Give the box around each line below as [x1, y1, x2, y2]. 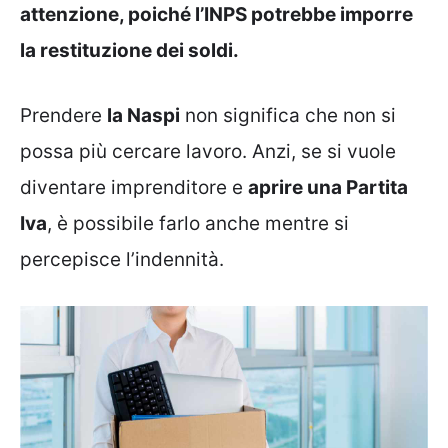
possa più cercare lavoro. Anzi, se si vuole [20, 139, 396, 163]
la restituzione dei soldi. [20, 39, 239, 62]
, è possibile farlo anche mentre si [47, 211, 349, 235]
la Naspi [107, 103, 180, 127]
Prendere [20, 103, 107, 127]
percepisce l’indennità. [20, 247, 224, 271]
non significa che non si [180, 103, 396, 127]
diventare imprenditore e [20, 175, 248, 199]
